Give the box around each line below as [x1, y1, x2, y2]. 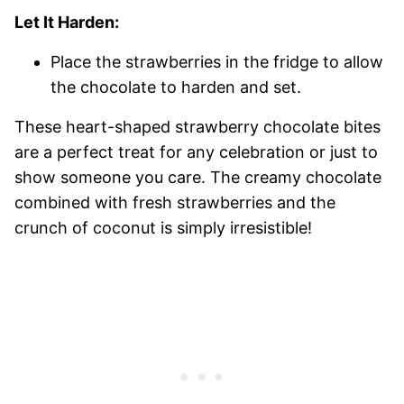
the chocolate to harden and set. [50, 78, 301, 97]
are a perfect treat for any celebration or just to [14, 142, 378, 162]
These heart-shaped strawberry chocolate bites [14, 117, 381, 137]
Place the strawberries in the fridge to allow [50, 52, 383, 72]
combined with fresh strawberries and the [14, 193, 335, 213]
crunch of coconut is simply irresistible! [14, 218, 312, 238]
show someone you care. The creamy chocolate [14, 168, 381, 188]
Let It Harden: [14, 13, 119, 32]
